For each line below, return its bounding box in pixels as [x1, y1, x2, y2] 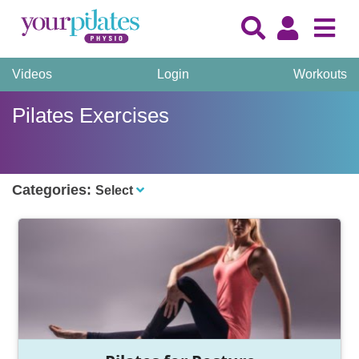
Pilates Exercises [12, 103, 169, 127]
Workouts [293, 67, 347, 81]
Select [95, 184, 133, 197]
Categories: [12, 182, 95, 198]
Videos [12, 67, 52, 81]
